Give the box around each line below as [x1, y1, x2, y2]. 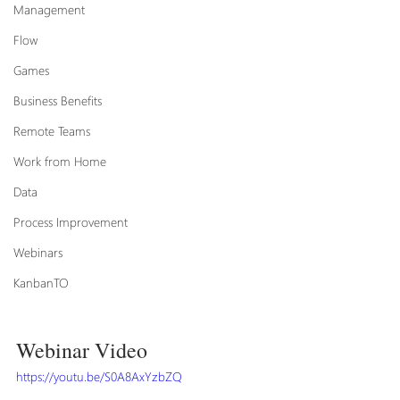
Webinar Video [16, 336, 147, 365]
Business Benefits [13, 92, 102, 109]
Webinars [13, 244, 62, 261]
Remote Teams [13, 122, 90, 139]
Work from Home [13, 153, 106, 170]
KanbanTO [13, 274, 69, 291]
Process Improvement [13, 213, 128, 230]
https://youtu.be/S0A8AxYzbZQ [16, 368, 182, 386]
